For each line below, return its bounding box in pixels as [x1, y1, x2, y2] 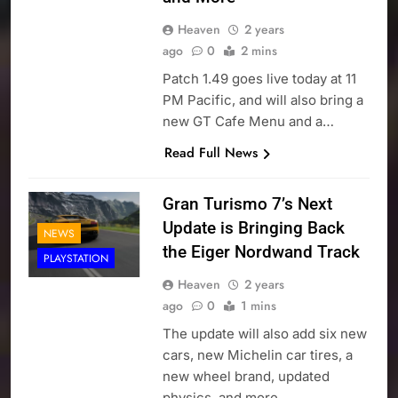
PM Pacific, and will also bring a [162, 92, 363, 109]
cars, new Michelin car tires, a [162, 346, 353, 364]
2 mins [240, 42, 277, 60]
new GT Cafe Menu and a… [162, 113, 334, 131]
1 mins [240, 297, 276, 315]
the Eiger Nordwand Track [162, 242, 360, 263]
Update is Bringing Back [162, 218, 345, 239]
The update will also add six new [162, 325, 367, 343]
